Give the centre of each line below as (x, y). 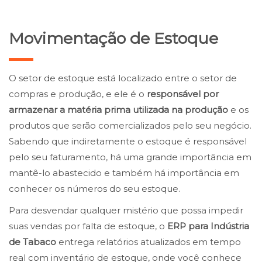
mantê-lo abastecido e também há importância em (124, 173)
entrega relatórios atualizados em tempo (149, 242)
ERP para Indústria (208, 226)
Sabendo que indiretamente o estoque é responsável (128, 142)
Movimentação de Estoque (113, 38)
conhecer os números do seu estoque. (94, 189)
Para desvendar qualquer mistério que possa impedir (126, 211)
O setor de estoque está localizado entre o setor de (123, 78)
